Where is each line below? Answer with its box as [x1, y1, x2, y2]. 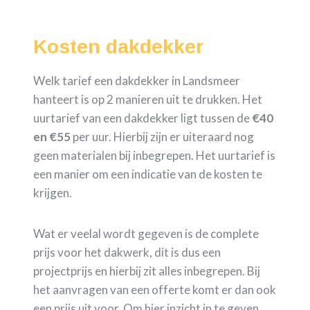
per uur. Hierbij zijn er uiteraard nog [71, 129, 254, 144]
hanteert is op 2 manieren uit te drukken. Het [33, 91, 262, 107]
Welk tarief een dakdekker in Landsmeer [33, 73, 240, 88]
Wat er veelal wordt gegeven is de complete [33, 226, 259, 241]
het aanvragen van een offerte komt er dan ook [33, 282, 276, 297]
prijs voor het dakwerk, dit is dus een [33, 244, 221, 259]
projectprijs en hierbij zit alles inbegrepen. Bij [33, 263, 260, 278]
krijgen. [33, 185, 72, 200]
